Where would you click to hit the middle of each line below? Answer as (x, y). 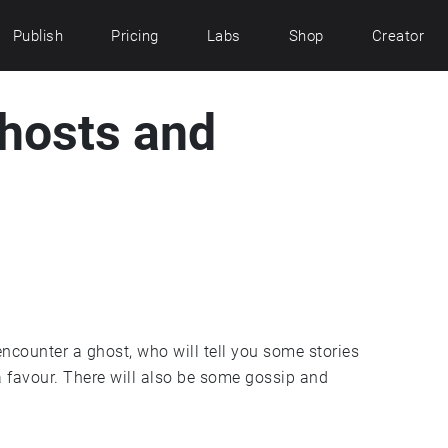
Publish (37, 35)
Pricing (135, 35)
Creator (397, 35)
